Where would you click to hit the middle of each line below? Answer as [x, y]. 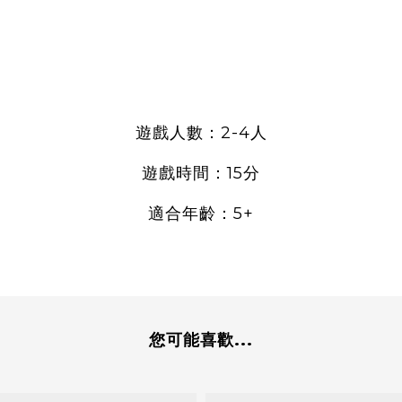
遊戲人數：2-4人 [201, 132]
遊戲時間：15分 [201, 173]
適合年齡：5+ [201, 213]
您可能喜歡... [201, 340]
